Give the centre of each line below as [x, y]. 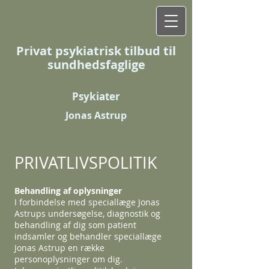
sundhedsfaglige [96, 65]
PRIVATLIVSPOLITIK [88, 163]
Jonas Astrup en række [59, 248]
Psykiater [96, 96]
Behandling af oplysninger [68, 191]
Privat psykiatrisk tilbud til [96, 51]
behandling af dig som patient [75, 225]
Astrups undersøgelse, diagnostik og [87, 213]
